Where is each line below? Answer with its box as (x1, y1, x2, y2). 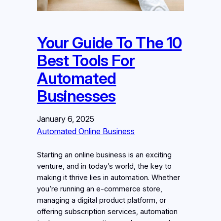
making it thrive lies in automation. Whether (37, 173, 181, 182)
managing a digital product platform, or (37, 195, 167, 205)
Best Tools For (37, 50, 135, 70)
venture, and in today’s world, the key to (37, 161, 172, 171)
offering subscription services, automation (37, 207, 178, 216)
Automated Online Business (37, 126, 135, 136)
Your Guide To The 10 (37, 33, 182, 52)
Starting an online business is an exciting (37, 150, 172, 159)
